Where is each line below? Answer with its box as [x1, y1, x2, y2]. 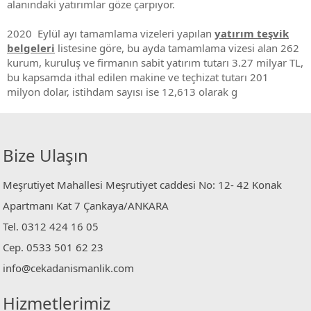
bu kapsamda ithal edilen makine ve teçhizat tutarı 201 [7, 70, 269, 84]
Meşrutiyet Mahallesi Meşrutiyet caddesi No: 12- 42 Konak [3, 178, 283, 192]
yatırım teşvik [215, 26, 289, 40]
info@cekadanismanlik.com [3, 261, 135, 276]
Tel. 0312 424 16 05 [3, 219, 99, 234]
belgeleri [7, 41, 55, 55]
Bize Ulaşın [3, 144, 89, 167]
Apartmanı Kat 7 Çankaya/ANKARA [3, 199, 169, 213]
